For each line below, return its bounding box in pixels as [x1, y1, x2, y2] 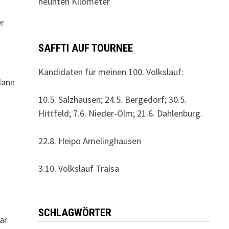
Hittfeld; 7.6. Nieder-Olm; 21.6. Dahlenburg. [38, 107, 202, 119]
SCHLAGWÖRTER [38, 207, 111, 219]
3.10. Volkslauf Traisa [38, 163, 119, 174]
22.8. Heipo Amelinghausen [38, 135, 141, 147]
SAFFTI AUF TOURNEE [38, 42, 133, 54]
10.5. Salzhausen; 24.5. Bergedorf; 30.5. [38, 94, 187, 105]
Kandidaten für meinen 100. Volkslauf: [38, 66, 184, 78]
